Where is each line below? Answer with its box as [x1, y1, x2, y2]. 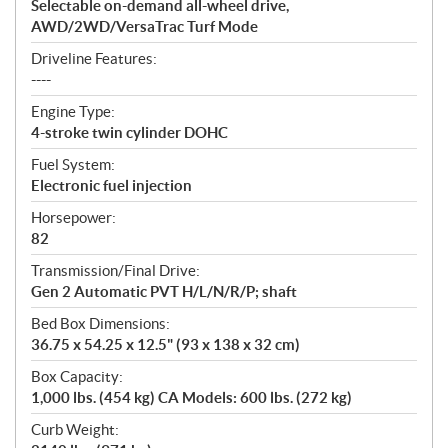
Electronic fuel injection [31, 177, 192, 195]
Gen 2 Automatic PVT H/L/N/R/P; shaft [31, 283, 297, 301]
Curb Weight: [31, 421, 119, 439]
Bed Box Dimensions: [31, 315, 170, 333]
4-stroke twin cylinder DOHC [31, 124, 228, 142]
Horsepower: [31, 209, 116, 227]
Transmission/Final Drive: [31, 262, 200, 280]
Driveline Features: [31, 50, 157, 68]
